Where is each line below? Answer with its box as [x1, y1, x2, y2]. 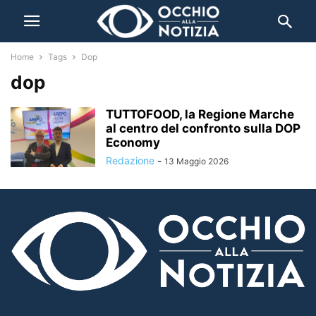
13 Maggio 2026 [164, 156, 229, 166]
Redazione [106, 154, 154, 166]
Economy [106, 135, 160, 150]
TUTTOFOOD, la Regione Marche [106, 107, 294, 121]
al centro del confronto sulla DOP [106, 121, 300, 135]
